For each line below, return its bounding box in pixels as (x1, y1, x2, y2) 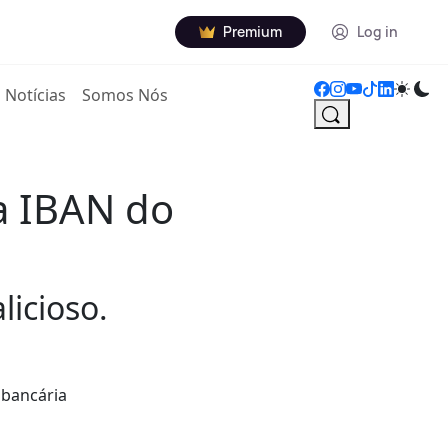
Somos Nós (82, 84, 169, 106)
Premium (223, 22, 282, 41)
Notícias (5, 84, 67, 106)
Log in (357, 22, 398, 41)
